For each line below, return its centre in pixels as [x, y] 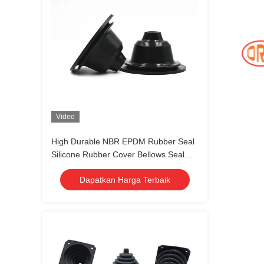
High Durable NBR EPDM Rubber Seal [123, 141]
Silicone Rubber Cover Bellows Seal [118, 154]
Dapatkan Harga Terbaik [125, 180]
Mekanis [67, 167]
